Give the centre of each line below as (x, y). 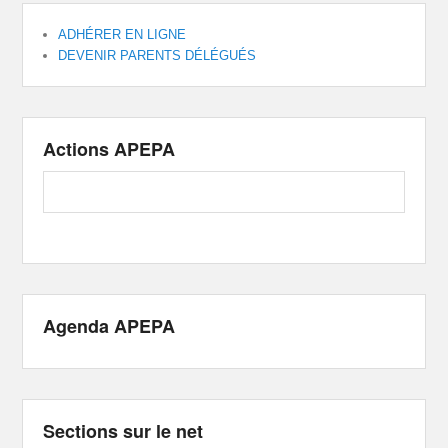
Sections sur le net (123, 430)
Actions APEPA (109, 148)
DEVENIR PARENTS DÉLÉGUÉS (157, 55)
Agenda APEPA (109, 325)
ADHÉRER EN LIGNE (122, 34)
